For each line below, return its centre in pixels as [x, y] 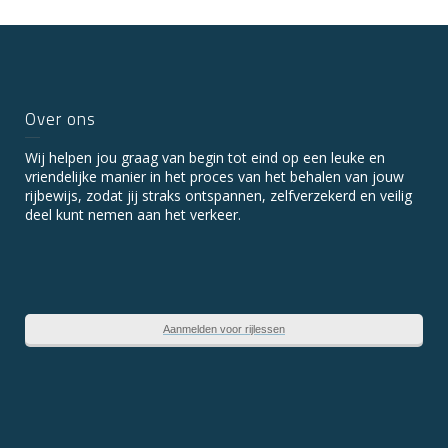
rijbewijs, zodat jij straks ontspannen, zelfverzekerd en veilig [218, 195]
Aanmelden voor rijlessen [224, 329]
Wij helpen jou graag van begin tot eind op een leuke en [205, 157]
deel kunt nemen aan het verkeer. [133, 214]
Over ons [60, 119]
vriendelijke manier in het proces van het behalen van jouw [214, 176]
